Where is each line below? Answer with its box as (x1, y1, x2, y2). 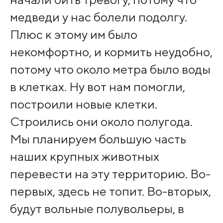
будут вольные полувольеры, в (9, 201, 184, 216)
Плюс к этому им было (9, 26, 137, 42)
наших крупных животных (9, 148, 159, 164)
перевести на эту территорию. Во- (9, 166, 211, 181)
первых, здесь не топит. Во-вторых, (9, 183, 211, 199)
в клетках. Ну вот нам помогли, (9, 79, 185, 94)
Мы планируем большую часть (9, 131, 186, 146)
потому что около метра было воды (9, 61, 211, 77)
